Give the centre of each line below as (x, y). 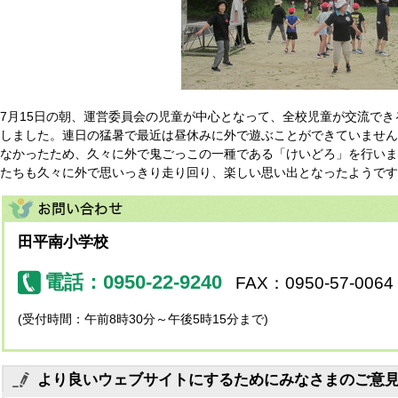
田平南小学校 (63, 242)
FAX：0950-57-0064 (314, 283)
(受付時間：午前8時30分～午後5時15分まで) (143, 318)
